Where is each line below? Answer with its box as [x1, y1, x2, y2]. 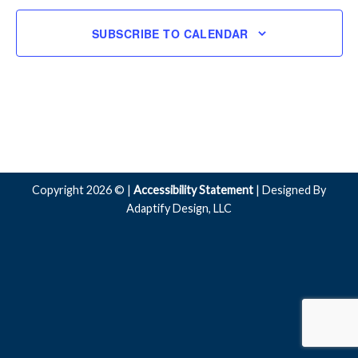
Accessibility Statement [133, 183, 253, 197]
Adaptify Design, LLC [126, 201, 232, 215]
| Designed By [253, 183, 326, 197]
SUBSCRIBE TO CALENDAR [92, 25, 249, 42]
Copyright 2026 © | [32, 183, 133, 197]
